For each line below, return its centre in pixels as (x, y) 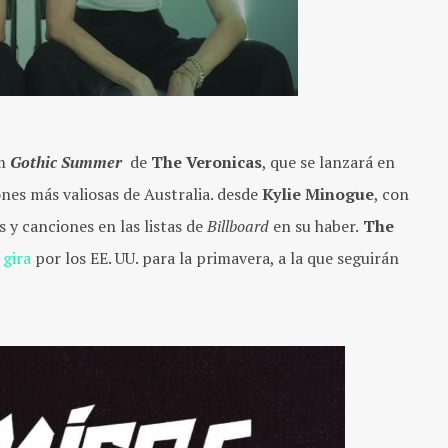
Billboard (240, 225)
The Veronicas (206, 161)
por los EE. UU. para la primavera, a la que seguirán (215, 257)
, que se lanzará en (328, 161)
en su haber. (316, 225)
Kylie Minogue (316, 193)
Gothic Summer (70, 161)
